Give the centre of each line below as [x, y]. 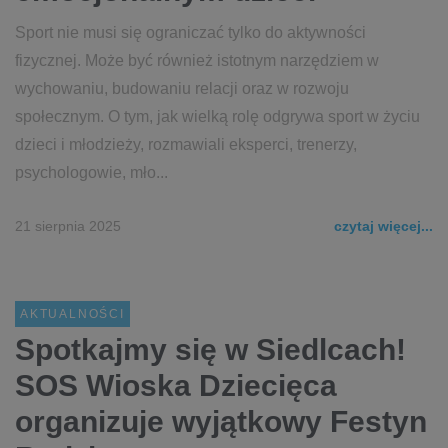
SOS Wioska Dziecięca [176, 385]
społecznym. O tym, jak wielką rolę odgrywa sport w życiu [217, 116]
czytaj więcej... [383, 226]
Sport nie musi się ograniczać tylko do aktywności [190, 32]
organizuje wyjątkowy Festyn [221, 421]
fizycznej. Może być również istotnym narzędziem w [197, 60]
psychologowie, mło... [91, 172]
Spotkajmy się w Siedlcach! [210, 349]
